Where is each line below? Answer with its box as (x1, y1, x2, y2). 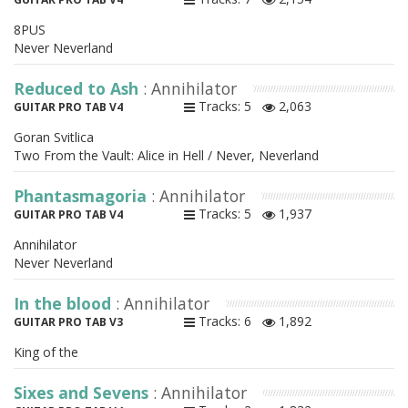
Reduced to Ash (14, 77, 143, 100)
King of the (14, 343, 78, 362)
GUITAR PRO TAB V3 (14, 314, 123, 331)
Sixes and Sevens (14, 382, 153, 404)
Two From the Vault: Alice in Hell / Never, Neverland (14, 147, 319, 165)
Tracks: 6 (194, 312, 262, 331)
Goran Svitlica (14, 128, 94, 147)
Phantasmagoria (14, 185, 151, 208)
